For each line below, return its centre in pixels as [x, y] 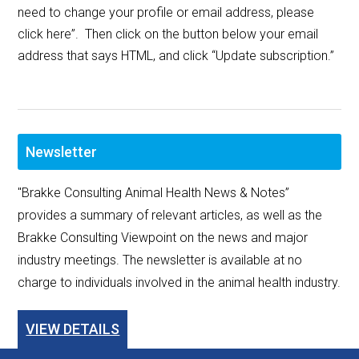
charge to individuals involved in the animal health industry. [179, 283]
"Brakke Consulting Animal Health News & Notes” [154, 193]
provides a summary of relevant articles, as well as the [170, 216]
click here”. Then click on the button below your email [168, 34]
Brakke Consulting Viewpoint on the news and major [163, 238]
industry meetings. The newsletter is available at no [160, 260]
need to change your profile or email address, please [166, 13]
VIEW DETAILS [73, 329]
